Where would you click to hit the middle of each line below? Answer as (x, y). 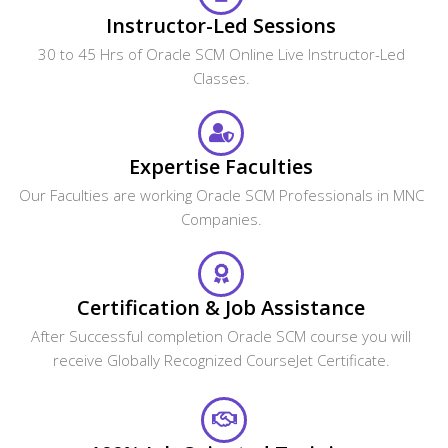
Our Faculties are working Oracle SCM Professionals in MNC (221, 194)
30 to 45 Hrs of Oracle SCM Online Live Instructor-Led (221, 53)
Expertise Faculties (221, 166)
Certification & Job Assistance (221, 307)
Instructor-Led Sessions (221, 25)
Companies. (221, 218)
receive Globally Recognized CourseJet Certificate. (221, 359)
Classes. (221, 77)
